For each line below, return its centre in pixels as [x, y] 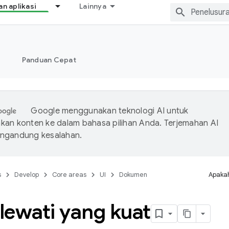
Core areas [69, 175]
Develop [27, 175]
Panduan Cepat [49, 60]
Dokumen [133, 175]
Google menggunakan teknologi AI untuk [110, 111]
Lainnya [93, 6]
